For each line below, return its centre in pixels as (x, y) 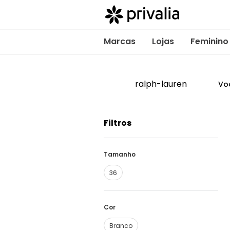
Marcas (120, 41)
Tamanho (120, 154)
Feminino (209, 41)
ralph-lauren (161, 84)
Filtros (118, 123)
